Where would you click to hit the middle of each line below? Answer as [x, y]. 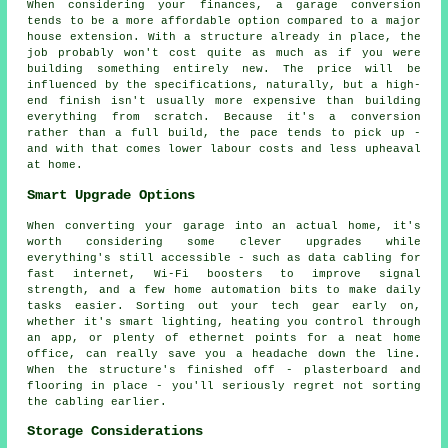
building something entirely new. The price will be [224, 69]
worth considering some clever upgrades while [224, 241]
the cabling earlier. [97, 401]
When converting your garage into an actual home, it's [224, 225]
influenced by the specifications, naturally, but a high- [224, 85]
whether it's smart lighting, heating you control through [224, 321]
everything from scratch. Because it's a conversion [224, 117]
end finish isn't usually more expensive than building [224, 101]
